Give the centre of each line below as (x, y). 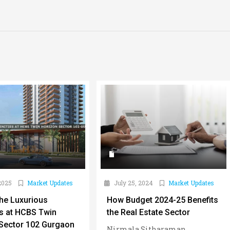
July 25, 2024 (133, 183)
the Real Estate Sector (149, 213)
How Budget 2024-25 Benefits (163, 200)
